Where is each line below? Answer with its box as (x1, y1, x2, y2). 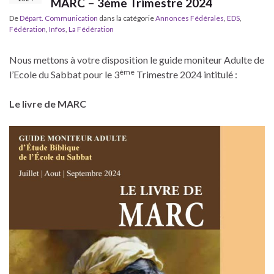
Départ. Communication (20, 13, 98, 23)
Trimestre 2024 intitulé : (135, 68, 237, 81)
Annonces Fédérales (155, 13, 224, 23)
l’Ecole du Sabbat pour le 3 (9, 68, 119, 81)
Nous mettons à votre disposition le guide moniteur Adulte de (9, 54, 264, 66)
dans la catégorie (98, 13, 155, 23)
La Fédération (68, 24, 114, 34)
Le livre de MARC (9, 98, 86, 110)
